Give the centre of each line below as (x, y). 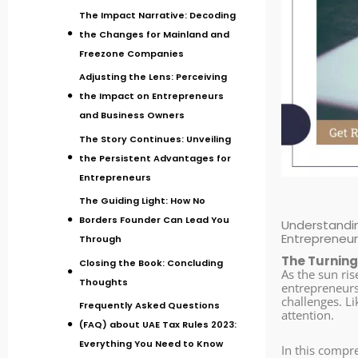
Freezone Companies (131, 53)
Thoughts (103, 282)
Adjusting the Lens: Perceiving (153, 77)
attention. (308, 315)
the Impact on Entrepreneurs (151, 96)
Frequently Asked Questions (149, 306)
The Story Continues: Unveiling (155, 139)
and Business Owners (132, 115)
